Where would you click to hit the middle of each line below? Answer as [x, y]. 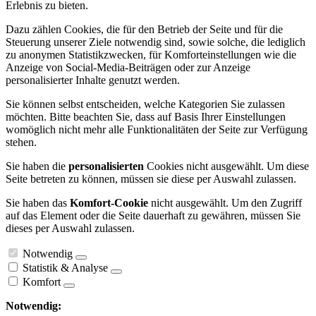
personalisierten [106, 166]
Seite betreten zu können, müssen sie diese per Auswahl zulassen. [151, 179]
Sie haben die [37, 166]
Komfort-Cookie [109, 203]
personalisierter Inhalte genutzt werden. [93, 80]
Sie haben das [38, 203]
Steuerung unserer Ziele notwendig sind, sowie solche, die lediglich [156, 42]
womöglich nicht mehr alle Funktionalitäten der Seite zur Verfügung [157, 130]
